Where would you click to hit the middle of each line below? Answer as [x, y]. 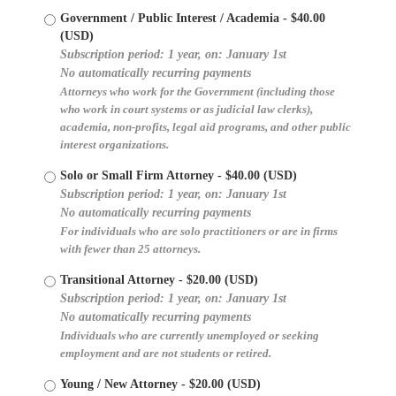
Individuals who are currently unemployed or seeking [190, 335]
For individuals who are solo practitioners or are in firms [199, 231]
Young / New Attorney [119, 384]
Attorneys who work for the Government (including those [198, 91]
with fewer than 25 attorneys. [130, 249]
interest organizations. [114, 145]
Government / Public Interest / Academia [170, 18]
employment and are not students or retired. [166, 353]
